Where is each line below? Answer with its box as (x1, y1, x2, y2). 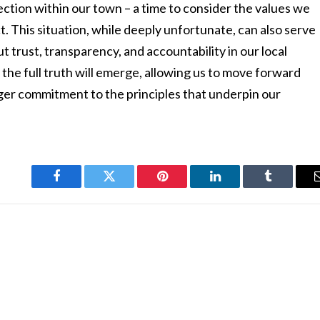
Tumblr (266, 180, 305, 194)
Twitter (108, 180, 146, 194)
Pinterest (161, 180, 206, 194)
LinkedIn (214, 180, 261, 194)
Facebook (55, 180, 106, 194)
